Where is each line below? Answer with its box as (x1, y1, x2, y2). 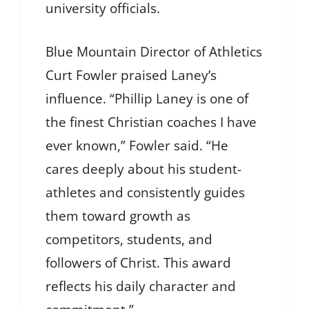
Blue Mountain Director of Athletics (46, 42, 262, 61)
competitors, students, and (46, 230, 212, 248)
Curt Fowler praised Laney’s (46, 66, 217, 84)
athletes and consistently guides (46, 183, 245, 201)
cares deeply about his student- (46, 159, 241, 178)
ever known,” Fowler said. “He (46, 136, 228, 154)
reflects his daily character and (46, 277, 236, 295)
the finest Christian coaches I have (46, 112, 257, 131)
